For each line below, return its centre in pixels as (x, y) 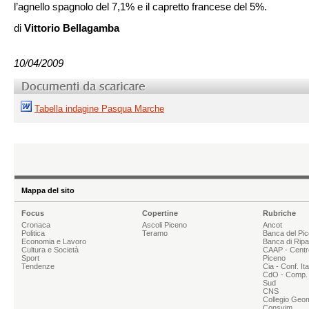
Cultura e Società (50, 250)
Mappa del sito (48, 190)
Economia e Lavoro (54, 241)
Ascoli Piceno (165, 225)
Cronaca (36, 225)
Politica (33, 233)
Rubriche (279, 213)
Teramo (155, 233)
